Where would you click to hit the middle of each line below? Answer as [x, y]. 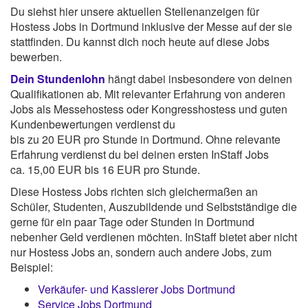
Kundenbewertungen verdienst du [93, 124]
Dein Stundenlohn [58, 78]
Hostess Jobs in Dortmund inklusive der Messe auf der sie [151, 26]
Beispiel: [32, 267]
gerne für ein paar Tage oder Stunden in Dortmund [132, 221]
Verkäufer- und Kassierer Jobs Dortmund [136, 289]
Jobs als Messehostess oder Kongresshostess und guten [149, 109]
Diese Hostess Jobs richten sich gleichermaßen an [134, 191]
